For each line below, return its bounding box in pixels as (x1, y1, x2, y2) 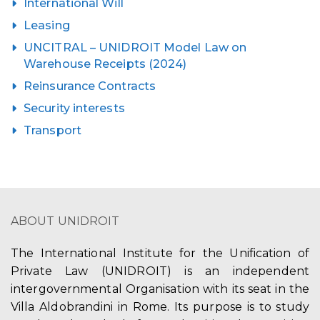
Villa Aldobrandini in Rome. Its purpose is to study (11, 299, 309, 314)
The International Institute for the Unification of (11, 246, 309, 260)
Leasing (24, 18, 70, 32)
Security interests (24, 101, 125, 115)
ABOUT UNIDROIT (11, 214, 120, 228)
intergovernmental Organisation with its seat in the (11, 281, 309, 296)
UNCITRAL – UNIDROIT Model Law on (24, 40, 247, 54)
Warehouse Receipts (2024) (24, 56, 187, 71)
